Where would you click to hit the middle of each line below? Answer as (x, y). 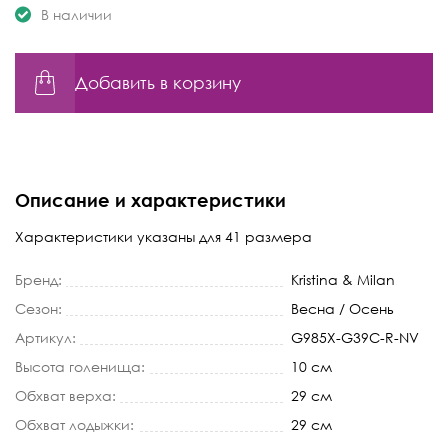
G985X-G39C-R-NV (355, 337)
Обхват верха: (65, 395)
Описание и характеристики (150, 199)
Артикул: (45, 337)
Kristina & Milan (343, 279)
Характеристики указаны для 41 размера (163, 236)
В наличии (76, 14)
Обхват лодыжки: (74, 424)
